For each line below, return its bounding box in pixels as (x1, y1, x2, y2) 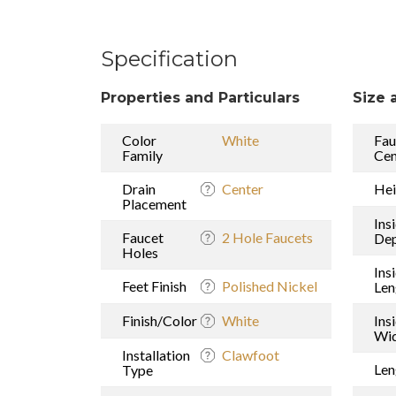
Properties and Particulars (101, 88, 300, 106)
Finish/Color (122, 311, 197, 329)
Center (222, 179, 263, 197)
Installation (122, 346, 190, 363)
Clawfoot (222, 346, 279, 363)
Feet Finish (122, 277, 187, 294)
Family (122, 146, 163, 164)
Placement (122, 194, 187, 212)
